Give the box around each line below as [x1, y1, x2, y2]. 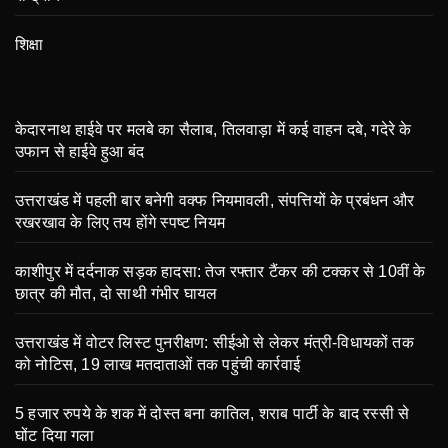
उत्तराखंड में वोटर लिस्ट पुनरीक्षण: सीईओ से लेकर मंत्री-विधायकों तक [15, 334, 414, 352]
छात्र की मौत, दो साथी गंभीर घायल [15, 285, 218, 303]
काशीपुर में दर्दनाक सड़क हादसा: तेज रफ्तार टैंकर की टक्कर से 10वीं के [15, 263, 426, 281]
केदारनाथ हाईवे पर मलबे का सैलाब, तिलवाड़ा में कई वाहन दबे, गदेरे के [15, 121, 412, 139]
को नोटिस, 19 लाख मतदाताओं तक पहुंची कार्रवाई [15, 356, 300, 374]
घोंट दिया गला [15, 427, 95, 445]
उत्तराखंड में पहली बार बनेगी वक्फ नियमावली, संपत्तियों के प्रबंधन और [15, 192, 415, 210]
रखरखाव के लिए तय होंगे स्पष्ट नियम [15, 214, 225, 232]
